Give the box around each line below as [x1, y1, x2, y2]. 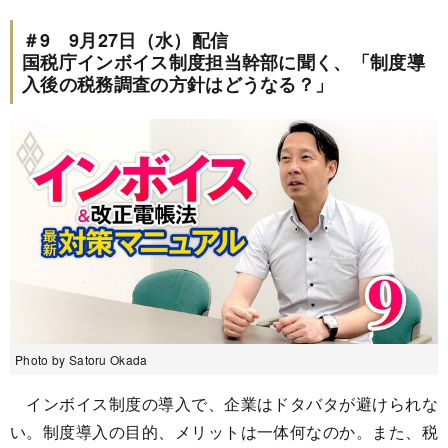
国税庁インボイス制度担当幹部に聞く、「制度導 [22, 49, 426, 76]
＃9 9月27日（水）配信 [22, 27, 229, 54]
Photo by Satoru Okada [15, 350, 148, 368]
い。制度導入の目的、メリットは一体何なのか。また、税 [10, 419, 438, 443]
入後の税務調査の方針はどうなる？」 [22, 71, 334, 98]
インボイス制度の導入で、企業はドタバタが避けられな [10, 391, 438, 415]
